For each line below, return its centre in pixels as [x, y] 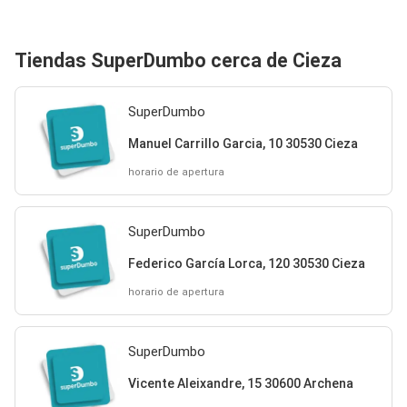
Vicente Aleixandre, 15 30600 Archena [240, 383]
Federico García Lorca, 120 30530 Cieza [246, 263]
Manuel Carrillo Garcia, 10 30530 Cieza [243, 143]
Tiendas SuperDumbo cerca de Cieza [178, 60]
